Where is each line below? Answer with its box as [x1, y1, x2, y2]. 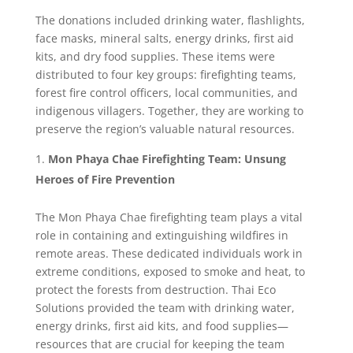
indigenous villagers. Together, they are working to [35, 103, 303, 118]
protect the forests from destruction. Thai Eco [35, 282, 276, 297]
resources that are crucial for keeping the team [35, 336, 284, 351]
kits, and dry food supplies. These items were [35, 49, 275, 64]
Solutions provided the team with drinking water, [35, 300, 295, 315]
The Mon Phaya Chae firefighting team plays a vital [35, 210, 303, 225]
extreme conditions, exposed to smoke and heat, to [35, 264, 305, 279]
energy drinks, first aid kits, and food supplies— [35, 318, 288, 333]
